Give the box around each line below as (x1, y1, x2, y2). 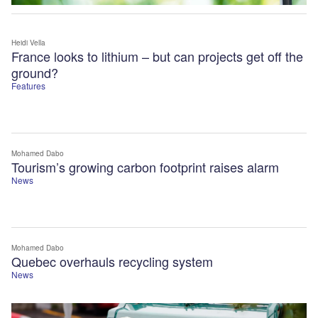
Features (11, 79, 45, 92)
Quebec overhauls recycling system (11, 252, 213, 271)
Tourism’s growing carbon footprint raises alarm (11, 158, 279, 177)
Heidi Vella (11, 38, 45, 48)
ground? (11, 63, 58, 82)
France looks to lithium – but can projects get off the (11, 47, 303, 66)
